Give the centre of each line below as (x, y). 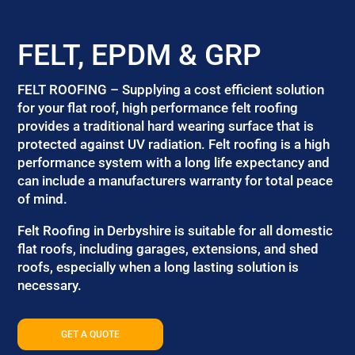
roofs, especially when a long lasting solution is (158, 267)
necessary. (50, 285)
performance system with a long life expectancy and (174, 162)
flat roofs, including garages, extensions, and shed (168, 249)
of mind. (43, 199)
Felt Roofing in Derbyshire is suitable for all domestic (176, 231)
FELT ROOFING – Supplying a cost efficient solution (171, 90)
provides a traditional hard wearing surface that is (166, 126)
